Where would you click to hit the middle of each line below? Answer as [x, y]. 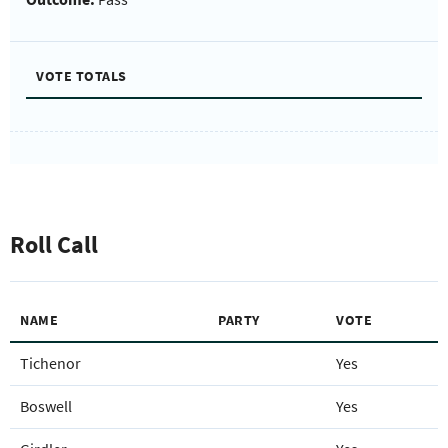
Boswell [46, 406]
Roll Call [54, 245]
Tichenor [50, 363]
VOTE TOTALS [81, 76]
